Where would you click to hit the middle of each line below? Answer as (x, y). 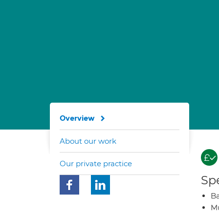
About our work (88, 141)
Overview (77, 118)
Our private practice (96, 164)
